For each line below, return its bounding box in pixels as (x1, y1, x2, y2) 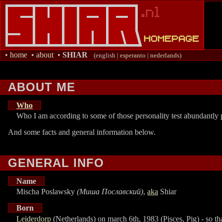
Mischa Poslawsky (16, 187, 77, 196)
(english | (94, 52, 120, 59)
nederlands (150, 52, 179, 59)
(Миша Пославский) (77, 187, 143, 196)
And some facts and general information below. (8, 128, 156, 137)
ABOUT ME (7, 80, 75, 94)
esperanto (120, 52, 146, 59)
